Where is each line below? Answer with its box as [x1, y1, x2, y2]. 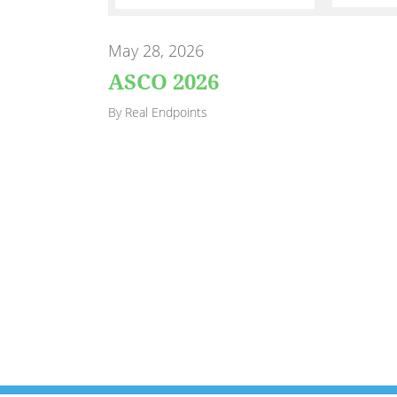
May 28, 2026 [108, 40, 204, 61]
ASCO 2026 [108, 66, 219, 96]
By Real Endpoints [108, 104, 207, 121]
